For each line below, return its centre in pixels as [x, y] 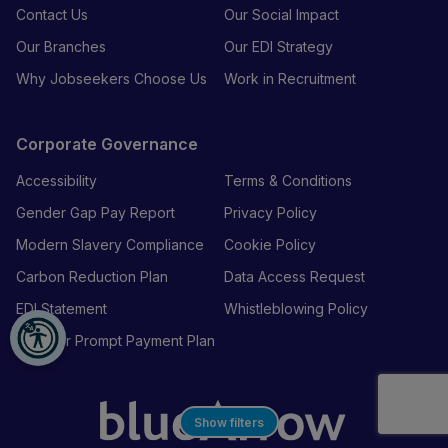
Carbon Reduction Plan [92, 276]
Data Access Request [294, 276]
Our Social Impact [281, 14]
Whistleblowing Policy [296, 308]
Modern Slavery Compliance [110, 244]
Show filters [229, 422]
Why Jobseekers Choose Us [111, 78]
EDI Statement [61, 308]
